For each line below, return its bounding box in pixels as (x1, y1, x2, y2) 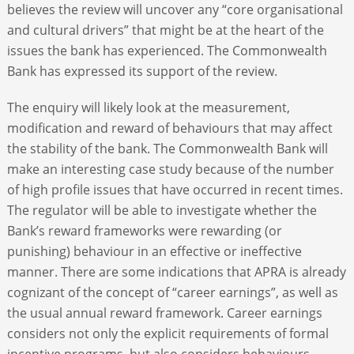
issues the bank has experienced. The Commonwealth (6, 41, 327, 59)
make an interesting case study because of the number (6, 160, 334, 178)
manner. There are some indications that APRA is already (6, 262, 346, 281)
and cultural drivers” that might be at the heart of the (6, 21, 324, 39)
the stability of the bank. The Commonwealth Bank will (6, 139, 328, 157)
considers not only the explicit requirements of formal (6, 324, 329, 342)
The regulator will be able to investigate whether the (6, 201, 317, 219)
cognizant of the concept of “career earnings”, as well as (6, 283, 338, 301)
